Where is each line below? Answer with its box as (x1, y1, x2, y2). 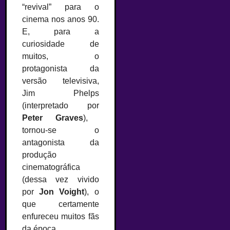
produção (22, 150, 56, 159)
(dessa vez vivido (22, 175, 99, 184)
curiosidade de (22, 40, 99, 48)
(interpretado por (22, 101, 99, 110)
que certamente (22, 200, 99, 208)
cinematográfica (22, 163, 80, 171)
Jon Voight (39, 187, 85, 196)
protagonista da (22, 64, 99, 73)
